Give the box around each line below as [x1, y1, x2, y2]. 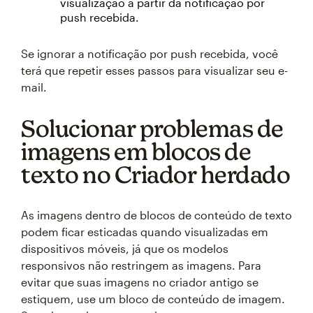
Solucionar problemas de [21, 114, 284, 142]
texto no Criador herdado [21, 160, 290, 188]
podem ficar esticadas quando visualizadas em [21, 224, 268, 238]
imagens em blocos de [21, 137, 251, 165]
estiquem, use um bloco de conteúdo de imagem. [21, 291, 285, 305]
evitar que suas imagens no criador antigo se [21, 275, 259, 289]
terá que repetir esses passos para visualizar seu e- [21, 63, 288, 77]
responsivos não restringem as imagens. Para [21, 258, 261, 272]
